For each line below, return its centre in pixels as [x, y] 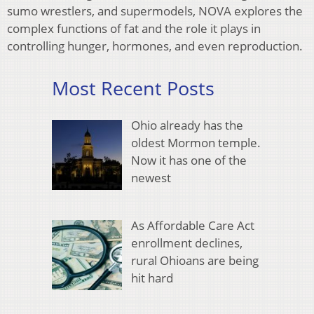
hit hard [152, 278]
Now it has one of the [189, 160]
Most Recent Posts [133, 88]
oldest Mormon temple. [196, 142]
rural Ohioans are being [194, 261]
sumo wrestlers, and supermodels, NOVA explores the [155, 11]
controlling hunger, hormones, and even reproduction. [155, 46]
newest [151, 177]
